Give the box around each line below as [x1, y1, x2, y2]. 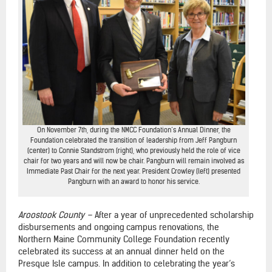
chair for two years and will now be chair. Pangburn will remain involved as [23, 156, 244, 165]
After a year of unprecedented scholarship [95, 209, 254, 220]
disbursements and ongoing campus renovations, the [18, 221, 219, 233]
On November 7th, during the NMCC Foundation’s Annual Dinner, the [36, 125, 231, 134]
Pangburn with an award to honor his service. [67, 177, 200, 186]
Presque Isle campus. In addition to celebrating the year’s [18, 257, 235, 269]
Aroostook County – [18, 209, 95, 220]
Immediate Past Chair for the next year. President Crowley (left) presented [27, 166, 241, 175]
